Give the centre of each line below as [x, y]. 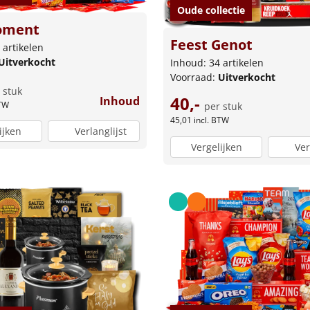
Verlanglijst [100, 131]
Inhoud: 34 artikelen [217, 63]
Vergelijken [216, 147]
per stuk [223, 107]
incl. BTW [211, 120]
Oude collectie [211, 10]
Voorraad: [194, 77]
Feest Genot [211, 45]
